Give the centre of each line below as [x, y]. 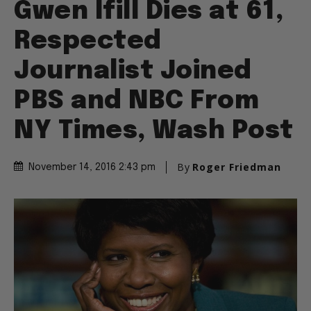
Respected [88, 54]
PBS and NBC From [136, 114]
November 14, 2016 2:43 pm [92, 179]
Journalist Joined [133, 84]
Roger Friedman [237, 179]
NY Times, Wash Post [154, 143]
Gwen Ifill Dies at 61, [149, 24]
